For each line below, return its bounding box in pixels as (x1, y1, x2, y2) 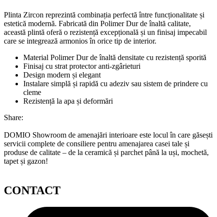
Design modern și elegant (23, 70, 101, 79)
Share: (4, 113, 23, 122)
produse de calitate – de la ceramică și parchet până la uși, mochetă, (4, 148, 209, 156)
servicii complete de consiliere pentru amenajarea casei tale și (4, 139, 189, 148)
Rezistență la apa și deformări (23, 96, 113, 105)
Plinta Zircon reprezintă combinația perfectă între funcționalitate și (4, 10, 204, 19)
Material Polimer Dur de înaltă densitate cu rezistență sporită (23, 53, 206, 62)
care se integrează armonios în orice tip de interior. (4, 36, 156, 45)
